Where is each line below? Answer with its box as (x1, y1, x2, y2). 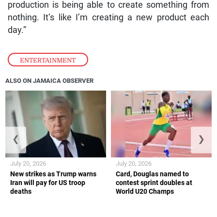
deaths (10, 187, 32, 196)
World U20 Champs (116, 187, 174, 196)
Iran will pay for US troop (10, 179, 86, 187)
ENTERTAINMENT (20, 56, 76, 64)
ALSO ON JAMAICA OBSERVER (5, 77, 94, 85)
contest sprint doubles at (116, 179, 192, 187)
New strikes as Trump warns (10, 170, 97, 178)
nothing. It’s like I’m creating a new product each (7, 13, 210, 23)
